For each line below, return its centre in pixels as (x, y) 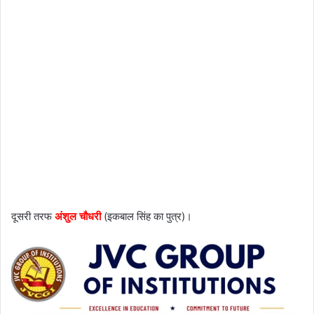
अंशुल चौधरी (78, 217)
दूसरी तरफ (33, 217)
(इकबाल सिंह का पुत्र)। (146, 217)
